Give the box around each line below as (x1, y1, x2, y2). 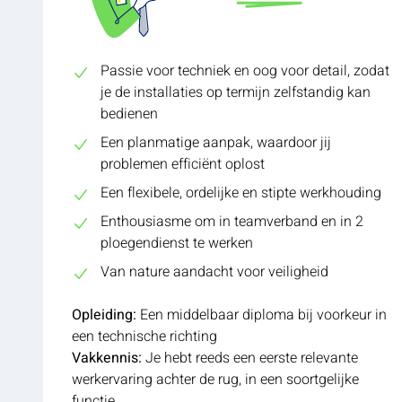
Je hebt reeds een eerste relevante (142, 346, 358, 369)
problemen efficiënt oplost (100, 153, 265, 175)
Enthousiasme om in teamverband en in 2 (100, 210, 363, 232)
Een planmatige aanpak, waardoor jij (100, 131, 331, 153)
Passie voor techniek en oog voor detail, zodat (100, 59, 389, 82)
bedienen (100, 102, 158, 125)
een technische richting (72, 325, 217, 347)
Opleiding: (72, 303, 136, 326)
